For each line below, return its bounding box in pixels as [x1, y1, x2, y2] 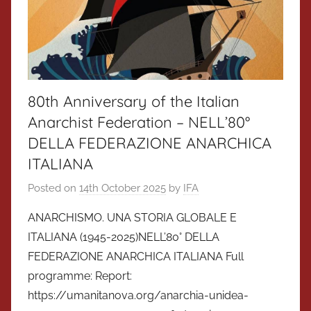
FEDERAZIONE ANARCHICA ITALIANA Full [28, 250, 244, 264]
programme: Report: [28, 269, 132, 283]
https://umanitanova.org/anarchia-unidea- [28, 289, 249, 303]
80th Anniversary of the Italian [28, 91, 239, 111]
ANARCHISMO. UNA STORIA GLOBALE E [28, 211, 237, 225]
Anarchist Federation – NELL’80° [28, 112, 250, 132]
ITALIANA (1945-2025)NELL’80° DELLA [28, 230, 219, 244]
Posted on [28, 182, 79, 195]
